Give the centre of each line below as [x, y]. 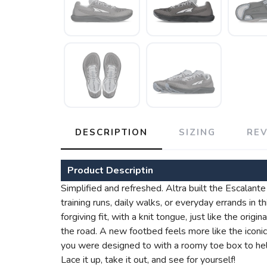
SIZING [197, 133]
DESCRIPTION [111, 133]
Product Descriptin [110, 171]
